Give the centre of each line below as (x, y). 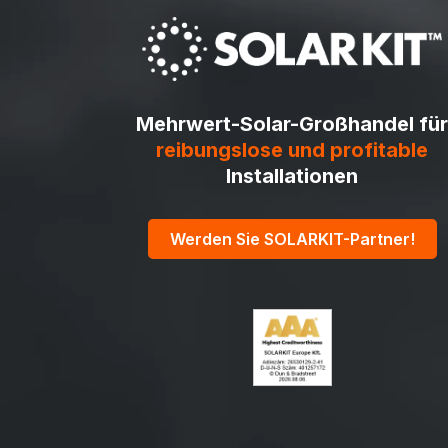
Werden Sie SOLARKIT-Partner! (292, 239)
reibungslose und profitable (292, 150)
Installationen (292, 176)
